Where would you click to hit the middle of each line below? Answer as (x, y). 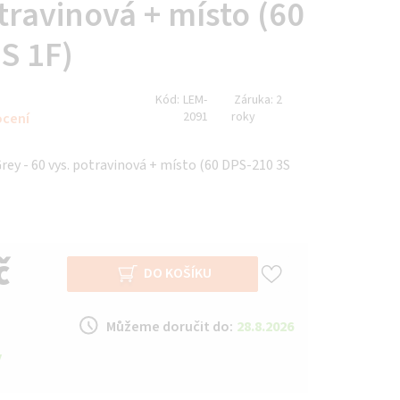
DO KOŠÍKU (177, 274)
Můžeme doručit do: (170, 327)
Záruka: (254, 100)
